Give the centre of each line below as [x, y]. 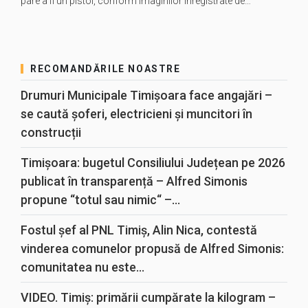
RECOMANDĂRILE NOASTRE [106, 69]
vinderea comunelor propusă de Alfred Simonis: [152, 249]
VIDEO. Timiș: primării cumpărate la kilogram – [148, 297]
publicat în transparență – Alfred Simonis [134, 181]
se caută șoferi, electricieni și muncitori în [136, 114]
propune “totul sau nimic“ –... [100, 200]
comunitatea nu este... [82, 267]
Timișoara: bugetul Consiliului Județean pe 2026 [153, 163]
